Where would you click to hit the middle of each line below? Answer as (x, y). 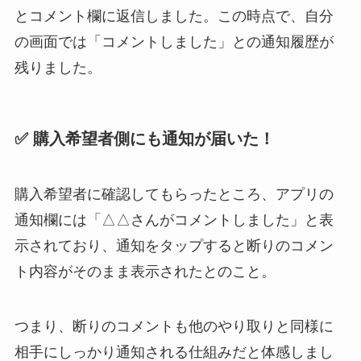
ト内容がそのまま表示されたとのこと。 (145, 272)
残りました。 (58, 67)
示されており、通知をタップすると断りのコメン (174, 246)
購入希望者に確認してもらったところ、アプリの (174, 195)
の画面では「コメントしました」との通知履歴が (174, 41)
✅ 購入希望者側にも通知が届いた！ (144, 138)
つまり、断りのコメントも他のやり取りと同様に (174, 327)
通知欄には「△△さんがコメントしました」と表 (174, 220)
